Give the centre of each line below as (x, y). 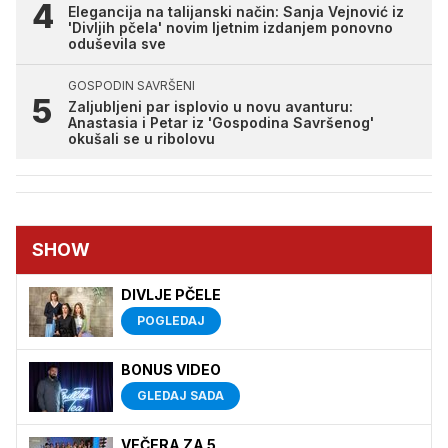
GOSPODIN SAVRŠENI (131, 85)
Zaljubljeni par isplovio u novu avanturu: (210, 106)
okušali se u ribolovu (141, 138)
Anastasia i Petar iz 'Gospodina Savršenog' (221, 122)
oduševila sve (117, 43)
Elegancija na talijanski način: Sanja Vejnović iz (236, 11)
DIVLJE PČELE (171, 294)
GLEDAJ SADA (180, 395)
